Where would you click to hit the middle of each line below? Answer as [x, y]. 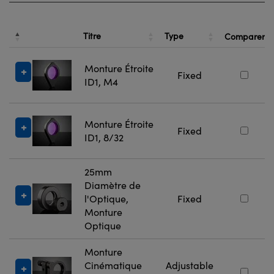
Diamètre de [113, 185]
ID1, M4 [101, 81]
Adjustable [190, 265]
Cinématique [113, 265]
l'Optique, [106, 198]
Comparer [245, 36]
